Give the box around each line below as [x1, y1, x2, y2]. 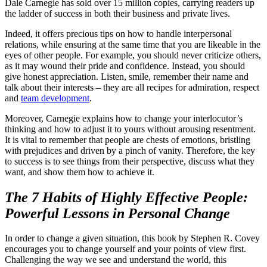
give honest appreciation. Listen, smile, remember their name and [5, 71, 249, 82]
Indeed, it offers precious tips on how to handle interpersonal [5, 28, 232, 39]
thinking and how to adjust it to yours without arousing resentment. [5, 123, 256, 134]
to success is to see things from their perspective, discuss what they [5, 156, 254, 166]
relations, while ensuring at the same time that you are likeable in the [5, 39, 260, 49]
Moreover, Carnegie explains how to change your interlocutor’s [5, 113, 243, 123]
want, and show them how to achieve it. [5, 166, 154, 177]
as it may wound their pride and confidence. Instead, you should [5, 60, 245, 71]
